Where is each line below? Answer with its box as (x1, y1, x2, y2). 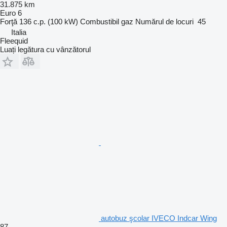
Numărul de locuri (135, 17, 194, 26)
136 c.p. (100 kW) (19, 17, 78, 26)
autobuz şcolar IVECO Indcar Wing (101, 213, 217, 222)
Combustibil (80, 17, 119, 26)
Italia (11, 27, 26, 36)
